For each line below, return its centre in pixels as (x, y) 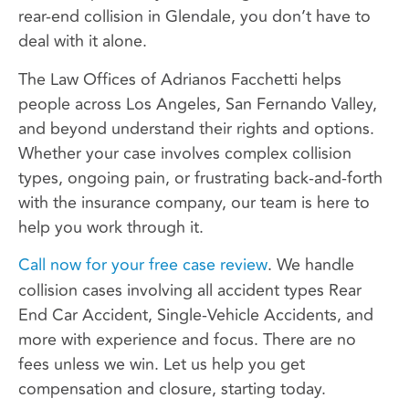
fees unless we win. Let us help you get (162, 365)
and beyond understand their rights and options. (196, 128)
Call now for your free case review (143, 265)
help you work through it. (111, 227)
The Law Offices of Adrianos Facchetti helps (180, 79)
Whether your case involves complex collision (185, 153)
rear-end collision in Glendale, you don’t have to (194, 17)
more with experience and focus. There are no (187, 340)
